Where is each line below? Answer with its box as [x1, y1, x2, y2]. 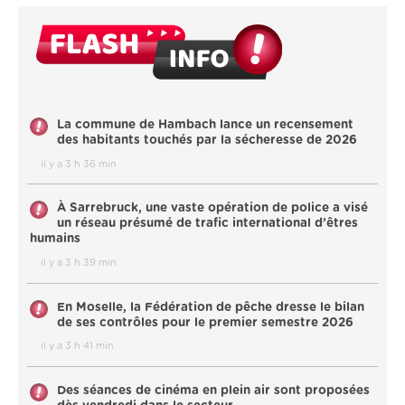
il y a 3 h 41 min [41, 341, 114, 352]
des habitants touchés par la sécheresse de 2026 [57, 133, 357, 146]
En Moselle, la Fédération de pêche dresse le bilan [57, 300, 364, 314]
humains [30, 232, 80, 246]
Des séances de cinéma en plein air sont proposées [57, 383, 370, 397]
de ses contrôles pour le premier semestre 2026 [57, 316, 353, 329]
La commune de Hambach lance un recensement [57, 118, 353, 131]
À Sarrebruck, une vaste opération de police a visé [57, 202, 368, 215]
